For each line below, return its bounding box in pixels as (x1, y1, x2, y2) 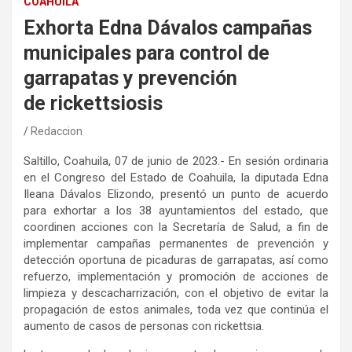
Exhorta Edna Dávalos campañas (24, 16, 312, 40)
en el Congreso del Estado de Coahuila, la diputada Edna (24, 170, 328, 185)
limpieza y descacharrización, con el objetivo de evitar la (24, 286, 328, 301)
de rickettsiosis (24, 92, 163, 115)
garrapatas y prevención (24, 67, 237, 90)
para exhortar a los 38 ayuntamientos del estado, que (24, 203, 328, 218)
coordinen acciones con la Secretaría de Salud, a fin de (24, 220, 328, 235)
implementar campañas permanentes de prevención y (24, 236, 328, 251)
